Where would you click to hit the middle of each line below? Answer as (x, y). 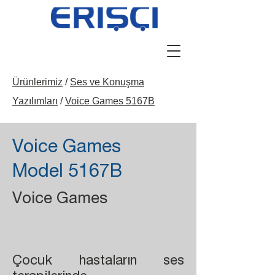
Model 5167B (67, 173)
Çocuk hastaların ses (98, 261)
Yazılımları (35, 101)
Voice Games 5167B (110, 101)
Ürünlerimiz (37, 82)
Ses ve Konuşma (107, 82)
